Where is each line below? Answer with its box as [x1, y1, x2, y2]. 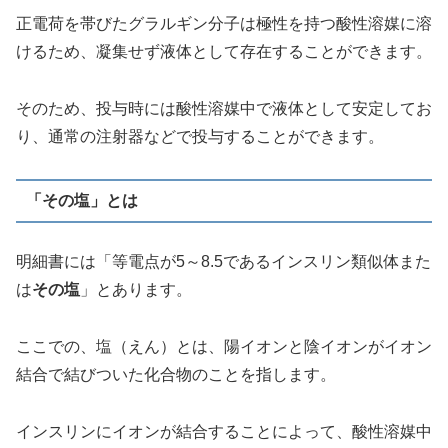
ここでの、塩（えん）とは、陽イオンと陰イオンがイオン [16, 338, 432, 356]
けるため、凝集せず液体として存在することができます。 [16, 42, 432, 60]
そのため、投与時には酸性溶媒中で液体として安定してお [16, 99, 432, 117]
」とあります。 [80, 281, 192, 299]
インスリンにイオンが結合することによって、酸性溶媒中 [16, 423, 432, 441]
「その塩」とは [25, 191, 138, 209]
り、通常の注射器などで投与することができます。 [16, 127, 384, 145]
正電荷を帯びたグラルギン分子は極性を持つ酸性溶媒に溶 [16, 14, 432, 32]
